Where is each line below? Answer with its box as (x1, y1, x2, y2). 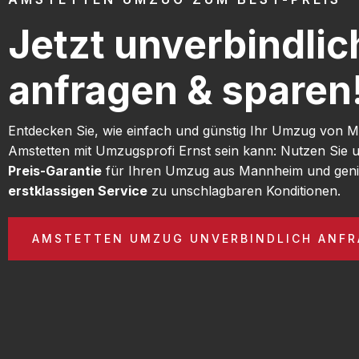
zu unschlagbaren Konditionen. (147, 182, 341, 199)
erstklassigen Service (8, 182, 147, 199)
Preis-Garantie (8, 162, 102, 179)
